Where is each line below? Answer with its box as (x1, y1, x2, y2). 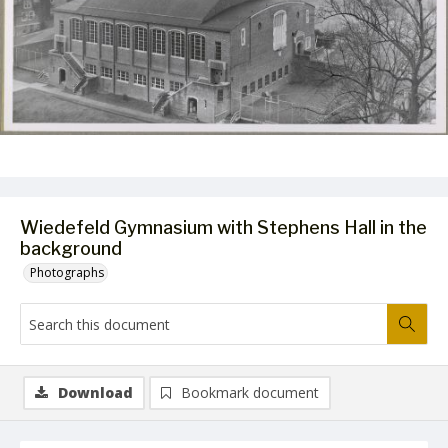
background (20, 238, 122, 259)
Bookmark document (181, 383, 319, 402)
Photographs (30, 264, 104, 281)
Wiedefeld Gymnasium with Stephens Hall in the (20, 217, 427, 238)
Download (58, 383, 133, 402)
